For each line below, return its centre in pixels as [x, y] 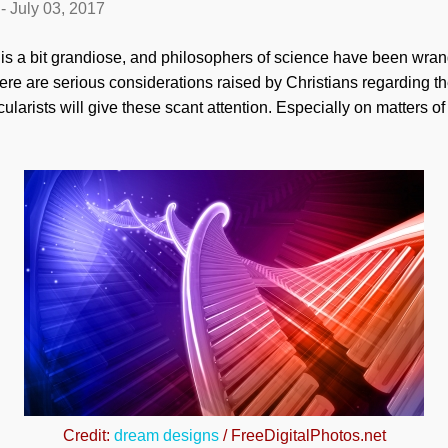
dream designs [166, 435]
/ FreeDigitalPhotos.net [302, 435]
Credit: [88, 435]
